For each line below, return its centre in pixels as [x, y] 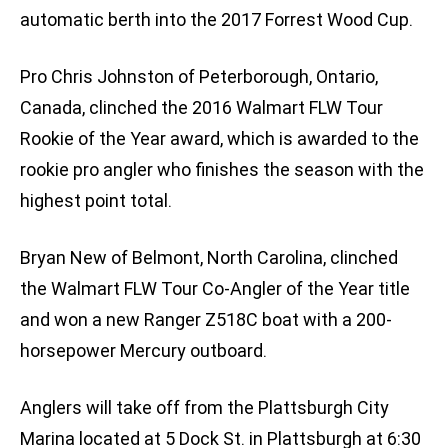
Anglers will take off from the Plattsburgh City [204, 408]
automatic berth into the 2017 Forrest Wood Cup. [216, 20]
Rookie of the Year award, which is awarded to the [219, 139]
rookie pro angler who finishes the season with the [222, 170]
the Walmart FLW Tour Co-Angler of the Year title [215, 289]
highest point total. [96, 201]
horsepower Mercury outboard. [143, 351]
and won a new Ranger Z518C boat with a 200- [206, 320]
